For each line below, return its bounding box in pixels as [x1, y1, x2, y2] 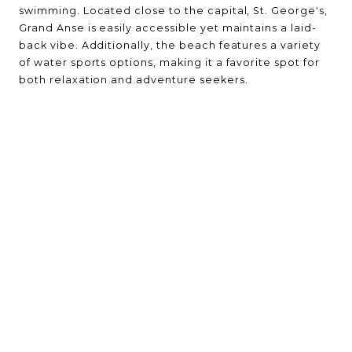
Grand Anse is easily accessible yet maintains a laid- [19, 22, 317, 34]
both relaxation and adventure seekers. [19, 74, 248, 86]
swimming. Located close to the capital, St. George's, [19, 5, 328, 16]
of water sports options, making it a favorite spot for [19, 57, 320, 68]
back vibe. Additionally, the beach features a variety [19, 39, 321, 51]
